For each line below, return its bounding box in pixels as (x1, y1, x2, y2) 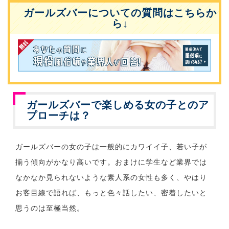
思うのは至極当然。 (15, 204, 84, 212)
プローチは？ (27, 110, 91, 121)
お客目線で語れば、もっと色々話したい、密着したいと (15, 189, 207, 197)
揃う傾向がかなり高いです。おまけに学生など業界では (15, 158, 207, 166)
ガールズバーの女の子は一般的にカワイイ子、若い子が (15, 143, 207, 151)
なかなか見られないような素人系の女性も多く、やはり (15, 173, 207, 181)
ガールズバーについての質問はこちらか (24, 7, 217, 18)
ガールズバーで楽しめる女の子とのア (27, 99, 209, 110)
